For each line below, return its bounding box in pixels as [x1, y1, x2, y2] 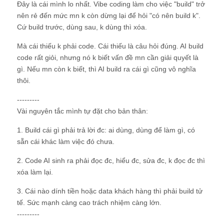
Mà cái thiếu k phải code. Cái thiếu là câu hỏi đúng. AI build [17, 42, 203, 50]
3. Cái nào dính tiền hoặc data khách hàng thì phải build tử [17, 187, 202, 195]
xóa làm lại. [17, 168, 53, 176]
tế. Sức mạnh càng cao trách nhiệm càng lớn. [17, 198, 161, 206]
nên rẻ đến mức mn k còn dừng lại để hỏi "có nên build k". [17, 11, 200, 19]
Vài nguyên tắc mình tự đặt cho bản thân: [17, 107, 148, 115]
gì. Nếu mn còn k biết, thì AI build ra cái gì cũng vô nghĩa [17, 65, 196, 73]
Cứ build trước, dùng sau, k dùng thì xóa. [17, 23, 147, 31]
